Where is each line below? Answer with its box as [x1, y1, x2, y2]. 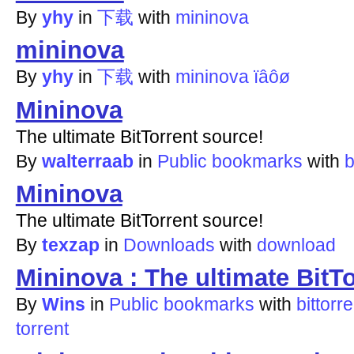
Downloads [122, 234, 215, 255]
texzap [41, 234, 100, 255]
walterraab [41, 150, 134, 171]
